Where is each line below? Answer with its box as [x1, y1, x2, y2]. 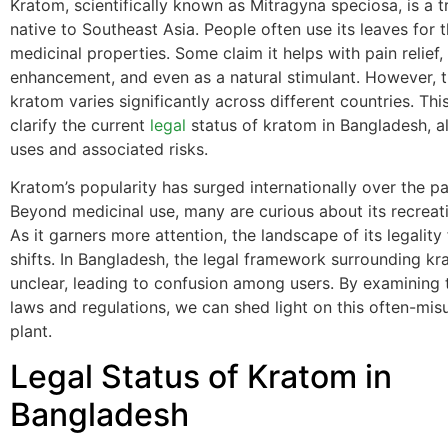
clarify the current [10, 115, 150, 135]
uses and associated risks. [10, 139, 208, 159]
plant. [10, 321, 52, 342]
